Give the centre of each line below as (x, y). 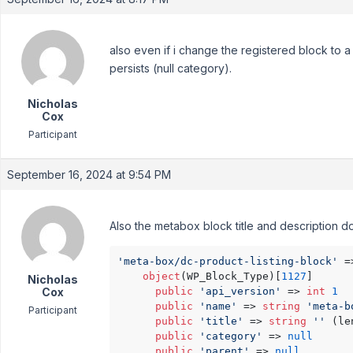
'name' (218, 306)
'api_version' (240, 291)
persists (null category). (171, 68)
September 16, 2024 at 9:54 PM (89, 175)
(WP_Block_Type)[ (231, 276)
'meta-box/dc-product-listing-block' (228, 261)
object (162, 276)
